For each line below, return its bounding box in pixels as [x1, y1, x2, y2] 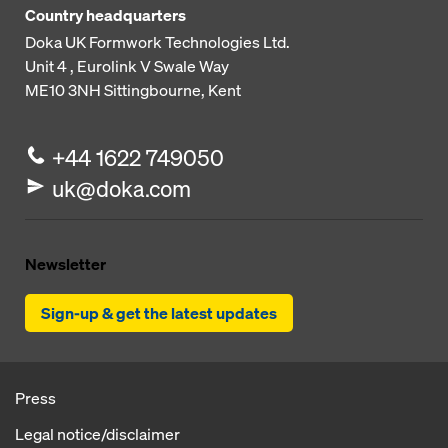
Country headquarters [25, 4, 186, 27]
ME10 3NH [25, 79, 101, 102]
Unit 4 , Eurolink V [25, 55, 151, 78]
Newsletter [25, 253, 106, 276]
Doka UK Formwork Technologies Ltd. [25, 31, 290, 54]
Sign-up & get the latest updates [41, 302, 277, 325]
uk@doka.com [52, 174, 192, 204]
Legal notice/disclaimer [15, 423, 180, 446]
